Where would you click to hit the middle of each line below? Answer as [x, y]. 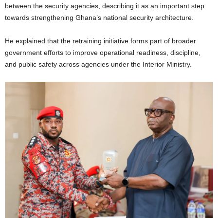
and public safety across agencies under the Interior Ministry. [98, 64]
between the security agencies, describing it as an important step [105, 6]
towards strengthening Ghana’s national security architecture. [99, 17]
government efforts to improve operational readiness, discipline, [103, 52]
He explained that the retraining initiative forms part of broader [100, 41]
